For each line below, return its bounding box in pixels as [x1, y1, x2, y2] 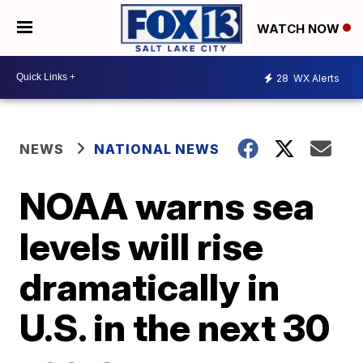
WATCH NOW [257, 20, 343, 36]
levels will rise [19, 223, 264, 269]
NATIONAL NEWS [94, 140, 220, 157]
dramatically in [19, 263, 280, 310]
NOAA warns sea [19, 182, 315, 228]
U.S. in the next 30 [19, 304, 331, 350]
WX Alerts [291, 72, 340, 85]
